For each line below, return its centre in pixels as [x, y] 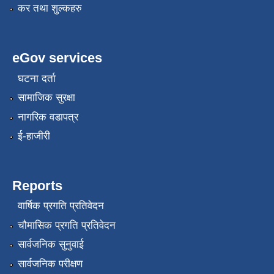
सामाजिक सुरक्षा [46, 98]
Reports [37, 186]
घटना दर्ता [36, 78]
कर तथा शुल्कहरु [50, 9]
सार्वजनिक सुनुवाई [50, 245]
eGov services [57, 58]
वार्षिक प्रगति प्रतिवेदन [61, 206]
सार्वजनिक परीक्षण [50, 264]
